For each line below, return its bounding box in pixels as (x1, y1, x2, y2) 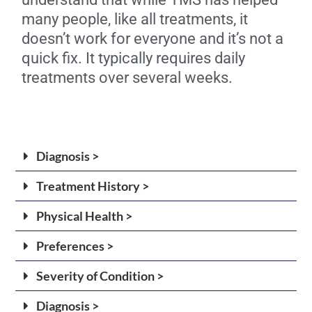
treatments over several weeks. (22, 68, 233, 86)
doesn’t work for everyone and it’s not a (22, 29, 283, 47)
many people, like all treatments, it (22, 10, 248, 28)
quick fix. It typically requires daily (22, 49, 245, 67)
